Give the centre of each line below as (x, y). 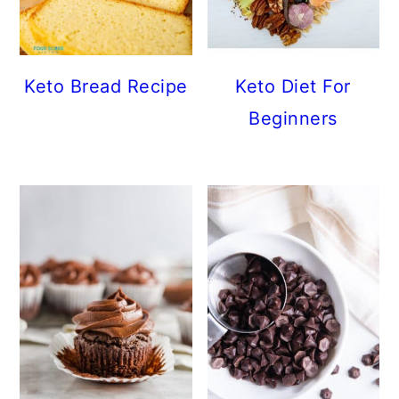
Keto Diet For (293, 87)
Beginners (293, 119)
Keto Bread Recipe (106, 87)
